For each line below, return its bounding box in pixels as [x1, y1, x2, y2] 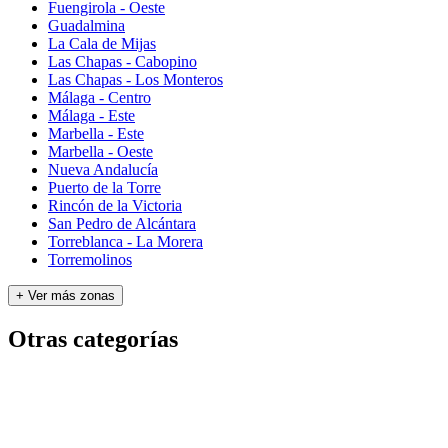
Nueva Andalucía [48, 160, 158, 178]
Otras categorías [8, 325, 178, 352]
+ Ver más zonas [16, 287, 115, 303]
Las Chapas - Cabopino [48, 52, 197, 70]
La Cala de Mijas [48, 34, 156, 52]
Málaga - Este [48, 106, 135, 124]
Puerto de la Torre [48, 178, 161, 196]
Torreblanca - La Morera [48, 232, 203, 250]
